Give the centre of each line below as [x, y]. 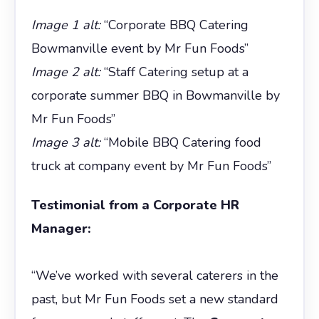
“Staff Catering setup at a [174, 72]
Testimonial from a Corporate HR [135, 205]
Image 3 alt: [66, 142]
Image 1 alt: [66, 25]
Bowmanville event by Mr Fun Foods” [140, 48]
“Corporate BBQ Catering [174, 25]
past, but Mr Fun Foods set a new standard [155, 299]
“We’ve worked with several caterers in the [155, 275]
